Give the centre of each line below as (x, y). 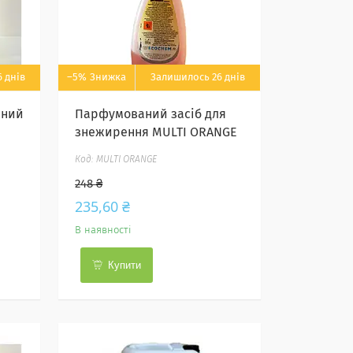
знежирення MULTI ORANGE (156, 132)
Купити (125, 265)
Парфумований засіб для (151, 114)
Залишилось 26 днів (198, 78)
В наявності (104, 230)
